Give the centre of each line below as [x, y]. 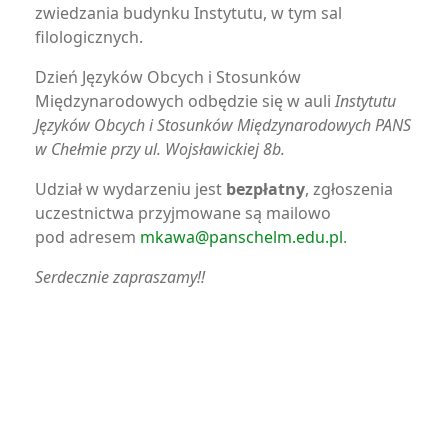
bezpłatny [263, 189]
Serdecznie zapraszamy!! [120, 277]
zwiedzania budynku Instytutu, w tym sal [188, 13]
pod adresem [87, 237]
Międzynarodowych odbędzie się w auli [185, 101]
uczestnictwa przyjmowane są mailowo [183, 213]
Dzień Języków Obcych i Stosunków [168, 77]
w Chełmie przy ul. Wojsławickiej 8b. [160, 149]
